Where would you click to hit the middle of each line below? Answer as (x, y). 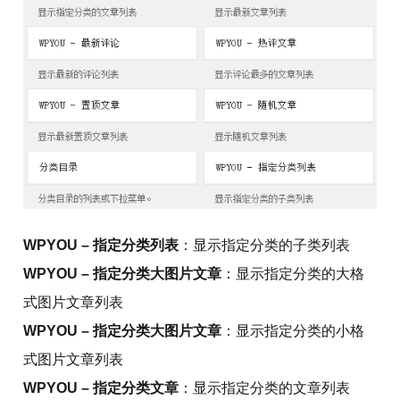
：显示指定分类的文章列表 (265, 388)
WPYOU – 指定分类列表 (101, 245)
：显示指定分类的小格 (293, 331)
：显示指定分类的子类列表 (265, 245)
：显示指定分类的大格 (293, 274)
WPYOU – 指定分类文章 (101, 388)
